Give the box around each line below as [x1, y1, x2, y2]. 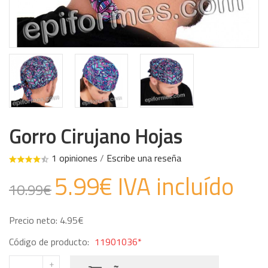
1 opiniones [51, 150, 98, 165]
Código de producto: [9, 234, 92, 249]
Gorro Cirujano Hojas [9, 120, 182, 151]
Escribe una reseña [106, 150, 181, 165]
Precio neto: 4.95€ [9, 212, 84, 227]
